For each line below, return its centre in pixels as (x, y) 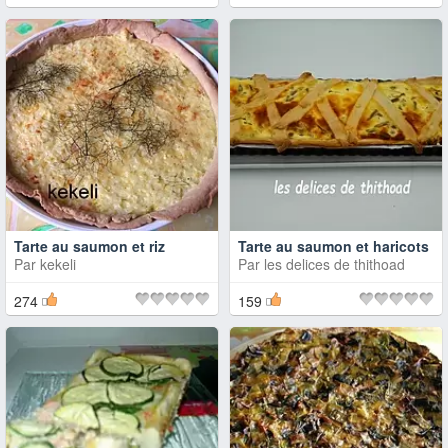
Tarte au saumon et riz (89, 246)
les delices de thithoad (334, 264)
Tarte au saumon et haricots (333, 246)
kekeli (58, 264)
